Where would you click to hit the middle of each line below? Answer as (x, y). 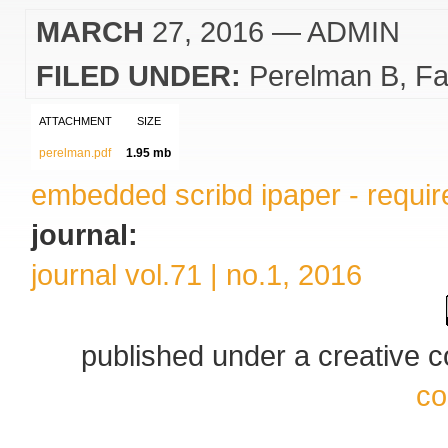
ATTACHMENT (75, 121)
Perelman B (324, 75)
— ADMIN (332, 31)
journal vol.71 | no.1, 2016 (196, 274)
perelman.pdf (75, 153)
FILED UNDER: (138, 75)
